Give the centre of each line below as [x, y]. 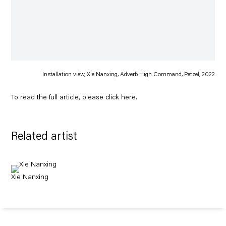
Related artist [44, 137]
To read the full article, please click [66, 98]
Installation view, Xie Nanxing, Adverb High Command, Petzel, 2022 [128, 75]
